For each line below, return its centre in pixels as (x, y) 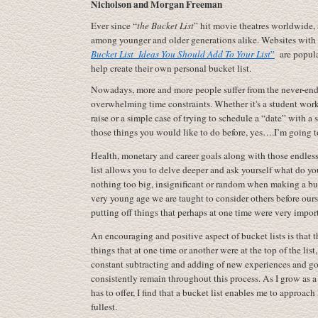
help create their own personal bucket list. (171, 68)
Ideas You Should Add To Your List (204, 54)
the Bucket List (165, 26)
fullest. (104, 307)
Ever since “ (114, 26)
